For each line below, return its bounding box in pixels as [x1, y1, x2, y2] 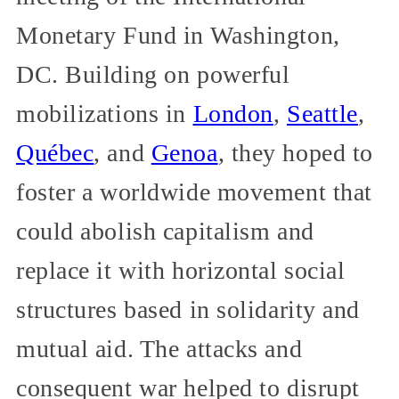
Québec [16, 138, 94, 167]
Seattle [287, 99, 358, 127]
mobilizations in [16, 99, 193, 127]
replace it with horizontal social [16, 256, 346, 284]
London [192, 99, 273, 127]
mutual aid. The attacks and [16, 334, 303, 362]
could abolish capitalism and [16, 216, 314, 245]
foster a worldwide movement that [16, 177, 372, 206]
